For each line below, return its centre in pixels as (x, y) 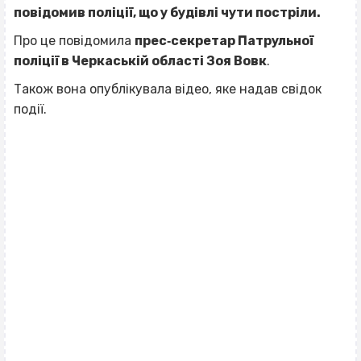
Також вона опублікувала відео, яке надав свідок (168, 89)
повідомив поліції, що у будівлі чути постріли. (167, 13)
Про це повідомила (74, 41)
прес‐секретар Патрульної (224, 41)
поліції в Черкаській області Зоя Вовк (140, 61)
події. (30, 110)
